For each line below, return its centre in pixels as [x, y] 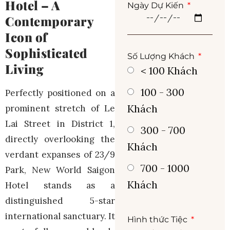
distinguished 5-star [60, 200]
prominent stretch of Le [60, 108]
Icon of [26, 37]
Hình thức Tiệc [158, 220]
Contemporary [49, 21]
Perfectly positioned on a [60, 93]
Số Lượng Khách [162, 56]
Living [24, 69]
